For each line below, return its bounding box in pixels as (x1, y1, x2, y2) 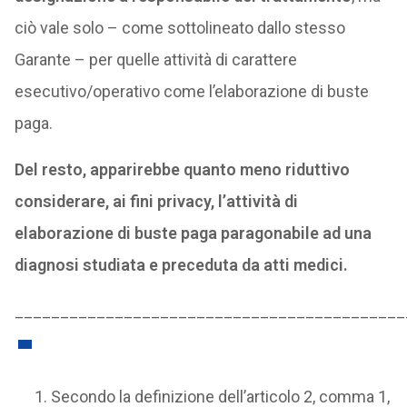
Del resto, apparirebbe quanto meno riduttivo (14, 160, 350, 179)
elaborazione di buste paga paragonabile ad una (14, 223, 372, 243)
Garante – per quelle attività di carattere (14, 50, 297, 69)
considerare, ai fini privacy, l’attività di (14, 192, 298, 211)
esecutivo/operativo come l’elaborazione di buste (14, 82, 369, 101)
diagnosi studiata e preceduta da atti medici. (14, 255, 348, 274)
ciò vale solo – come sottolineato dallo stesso (14, 18, 345, 37)
